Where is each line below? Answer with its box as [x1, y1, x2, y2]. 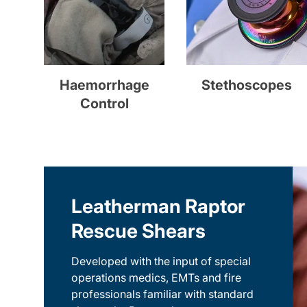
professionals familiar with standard [71, 286, 254, 301]
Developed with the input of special [71, 254, 251, 268]
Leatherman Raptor [71, 194, 245, 218]
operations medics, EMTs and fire [71, 270, 241, 284]
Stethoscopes [201, 77, 292, 94]
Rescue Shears [71, 219, 206, 243]
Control [79, 95, 129, 112]
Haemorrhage [59, 77, 149, 94]
